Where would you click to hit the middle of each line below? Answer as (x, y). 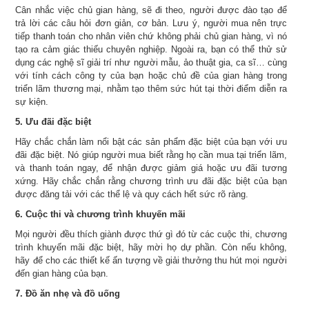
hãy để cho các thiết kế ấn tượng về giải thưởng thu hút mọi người (151, 260)
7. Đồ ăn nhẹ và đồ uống (68, 293)
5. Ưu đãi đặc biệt (53, 121)
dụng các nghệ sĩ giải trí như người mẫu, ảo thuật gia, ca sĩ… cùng (151, 62)
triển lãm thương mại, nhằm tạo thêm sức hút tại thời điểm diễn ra (151, 88)
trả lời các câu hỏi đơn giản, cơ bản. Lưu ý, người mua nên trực (151, 23)
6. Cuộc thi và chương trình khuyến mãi (101, 214)
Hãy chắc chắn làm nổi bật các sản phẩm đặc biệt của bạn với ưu (151, 141)
